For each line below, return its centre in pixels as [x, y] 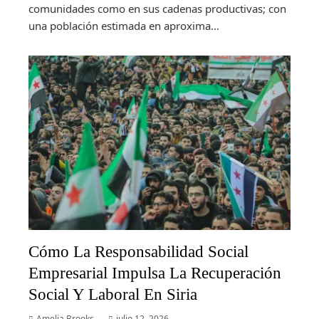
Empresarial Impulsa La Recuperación [155, 273]
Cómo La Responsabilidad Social [138, 252]
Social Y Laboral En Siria [113, 294]
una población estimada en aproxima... [124, 25]
